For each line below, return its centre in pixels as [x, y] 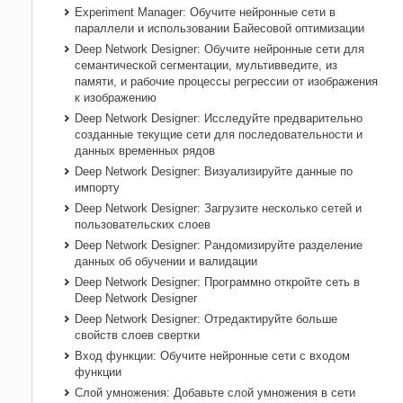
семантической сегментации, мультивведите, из [206, 66]
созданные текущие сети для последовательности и [219, 135]
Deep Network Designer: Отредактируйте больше [206, 319]
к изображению [116, 98]
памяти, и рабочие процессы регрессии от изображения [226, 82]
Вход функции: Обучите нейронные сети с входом [212, 356]
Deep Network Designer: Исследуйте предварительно [219, 119]
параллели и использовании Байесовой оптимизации [219, 29]
